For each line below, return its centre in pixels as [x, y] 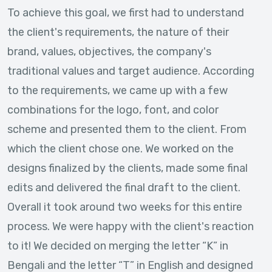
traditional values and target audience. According [131, 71]
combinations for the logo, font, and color [113, 110]
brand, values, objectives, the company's [109, 52]
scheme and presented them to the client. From [127, 129]
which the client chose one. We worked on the [121, 149]
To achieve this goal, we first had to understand [126, 13]
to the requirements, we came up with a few [117, 90]
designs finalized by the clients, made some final [127, 168]
